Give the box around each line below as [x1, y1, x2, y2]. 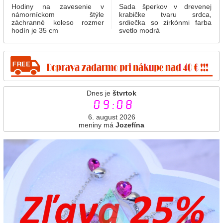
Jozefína [115, 120, 144, 129]
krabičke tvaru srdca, [119, 10, 212, 18]
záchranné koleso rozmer [11, 18, 104, 26]
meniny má [79, 120, 115, 129]
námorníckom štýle [11, 10, 104, 18]
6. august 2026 [88, 112, 135, 121]
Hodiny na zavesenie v [11, 2, 104, 10]
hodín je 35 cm [11, 26, 58, 34]
